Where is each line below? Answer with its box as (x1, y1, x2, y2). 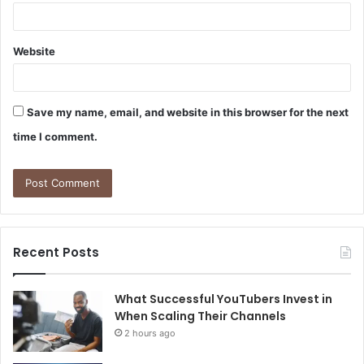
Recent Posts (13, 244, 99, 262)
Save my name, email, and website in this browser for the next (27, 106, 349, 119)
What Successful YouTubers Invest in (115, 291, 332, 308)
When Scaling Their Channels (115, 308, 286, 325)
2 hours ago (124, 327, 175, 340)
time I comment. (13, 130, 97, 144)
